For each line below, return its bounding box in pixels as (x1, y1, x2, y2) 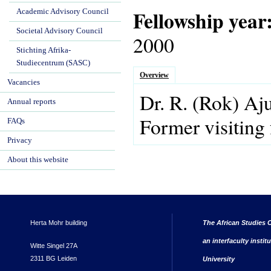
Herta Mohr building (30, 218, 87, 226)
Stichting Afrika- (16, 46, 71, 54)
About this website (7, 155, 68, 164)
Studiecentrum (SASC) (16, 59, 90, 67)
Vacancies (7, 78, 40, 87)
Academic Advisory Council (16, 7, 109, 16)
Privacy (7, 136, 32, 145)
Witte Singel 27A (30, 241, 77, 249)
